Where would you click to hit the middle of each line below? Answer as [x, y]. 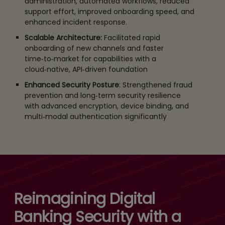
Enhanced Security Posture [72, 85]
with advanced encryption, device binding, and [106, 106]
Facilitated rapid [131, 38]
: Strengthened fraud [155, 85]
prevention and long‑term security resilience [102, 96]
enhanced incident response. [76, 22]
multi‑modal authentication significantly [96, 117]
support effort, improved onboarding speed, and [109, 12]
